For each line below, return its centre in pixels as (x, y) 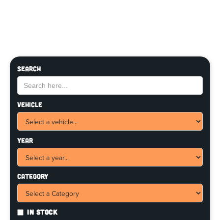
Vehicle (30, 104)
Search (29, 68)
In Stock (42, 212)
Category (33, 176)
